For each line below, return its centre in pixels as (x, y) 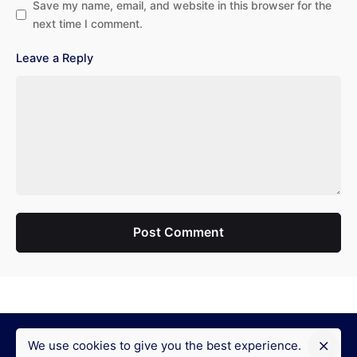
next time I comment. (88, 24)
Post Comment (178, 233)
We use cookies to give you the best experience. (165, 345)
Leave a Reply (55, 59)
